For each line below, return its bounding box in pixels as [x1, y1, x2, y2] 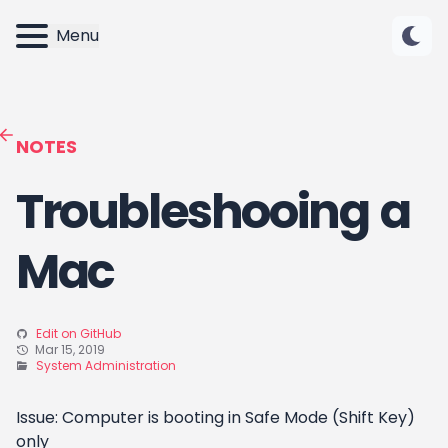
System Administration [36, 357, 176, 374]
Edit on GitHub [36, 325, 121, 342]
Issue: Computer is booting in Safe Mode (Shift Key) [16, 406, 415, 429]
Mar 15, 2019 [35, 341, 105, 358]
